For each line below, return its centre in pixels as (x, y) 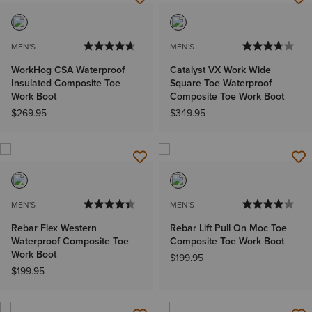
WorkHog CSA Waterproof (68, 70)
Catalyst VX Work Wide (220, 70)
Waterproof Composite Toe (70, 241)
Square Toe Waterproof (221, 83)
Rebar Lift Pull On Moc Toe (228, 228)
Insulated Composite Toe (66, 83)
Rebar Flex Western (54, 228)
